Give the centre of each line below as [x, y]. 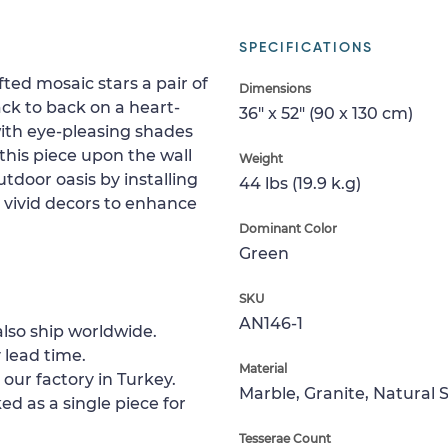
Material [263, 368]
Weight [261, 158]
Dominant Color [288, 228]
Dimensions [275, 88]
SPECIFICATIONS [306, 48]
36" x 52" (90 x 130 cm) [326, 113]
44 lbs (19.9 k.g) [300, 183]
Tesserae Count [285, 438]
